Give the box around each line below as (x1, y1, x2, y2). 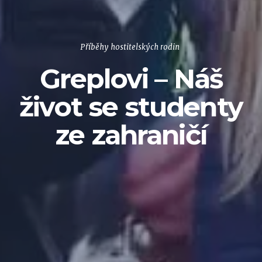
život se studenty (19, 89, 243, 123)
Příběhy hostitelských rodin (80, 42, 180, 52)
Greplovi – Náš (39, 61, 223, 95)
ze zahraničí (55, 118, 207, 151)
